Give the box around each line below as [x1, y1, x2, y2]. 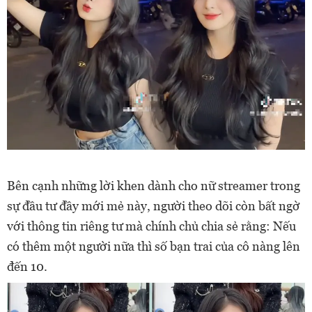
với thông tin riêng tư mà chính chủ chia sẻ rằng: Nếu [7, 219, 296, 234]
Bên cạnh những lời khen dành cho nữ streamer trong [7, 178, 300, 194]
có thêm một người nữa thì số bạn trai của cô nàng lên [7, 239, 300, 254]
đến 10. [7, 259, 50, 274]
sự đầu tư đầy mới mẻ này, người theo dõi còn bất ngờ [7, 198, 300, 214]
